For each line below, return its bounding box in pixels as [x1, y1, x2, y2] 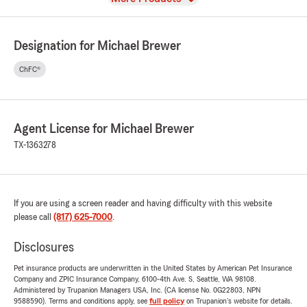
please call [14, 212, 53, 223]
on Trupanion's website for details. [184, 297, 293, 306]
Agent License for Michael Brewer [14, 122, 194, 136]
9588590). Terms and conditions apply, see [14, 297, 149, 306]
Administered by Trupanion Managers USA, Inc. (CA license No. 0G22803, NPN [14, 286, 260, 295]
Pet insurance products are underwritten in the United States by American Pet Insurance [14, 264, 292, 273]
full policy [149, 297, 184, 306]
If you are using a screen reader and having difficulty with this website [14, 199, 272, 209]
